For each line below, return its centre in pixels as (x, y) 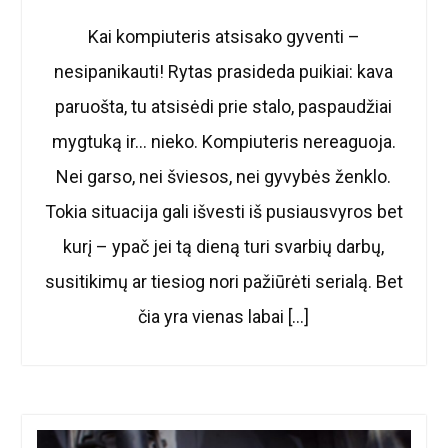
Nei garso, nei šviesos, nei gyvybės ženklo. (224, 177)
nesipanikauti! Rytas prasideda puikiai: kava (224, 72)
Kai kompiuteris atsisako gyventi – (223, 37)
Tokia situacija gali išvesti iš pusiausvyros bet (223, 212)
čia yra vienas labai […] (224, 317)
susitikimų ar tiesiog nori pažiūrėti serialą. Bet (223, 282)
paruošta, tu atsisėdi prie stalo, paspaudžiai (224, 107)
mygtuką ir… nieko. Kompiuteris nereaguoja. (223, 142)
